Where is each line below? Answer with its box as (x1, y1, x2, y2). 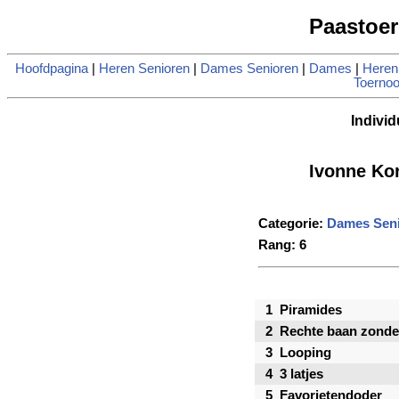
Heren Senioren (98, 61, 190, 77)
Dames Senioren (199, 61, 298, 77)
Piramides (280, 303, 342, 318)
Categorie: (258, 216, 327, 232)
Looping (280, 346, 331, 361)
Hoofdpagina (14, 61, 88, 77)
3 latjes (280, 367, 323, 382)
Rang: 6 (258, 238, 306, 253)
